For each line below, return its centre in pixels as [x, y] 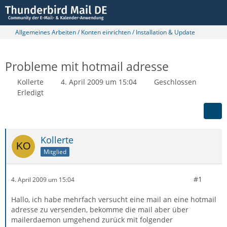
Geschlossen [175, 82]
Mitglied [55, 152]
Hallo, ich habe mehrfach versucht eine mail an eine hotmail [114, 199]
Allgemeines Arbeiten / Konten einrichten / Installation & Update [105, 32]
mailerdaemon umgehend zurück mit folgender [92, 220]
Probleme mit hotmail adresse [87, 66]
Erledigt [30, 92]
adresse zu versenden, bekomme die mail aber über [100, 210]
